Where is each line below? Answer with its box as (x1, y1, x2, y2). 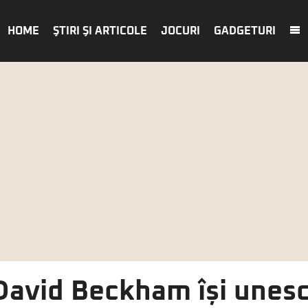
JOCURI (161, 25, 200, 36)
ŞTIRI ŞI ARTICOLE (53, 25, 147, 36)
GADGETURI (214, 25, 276, 36)
